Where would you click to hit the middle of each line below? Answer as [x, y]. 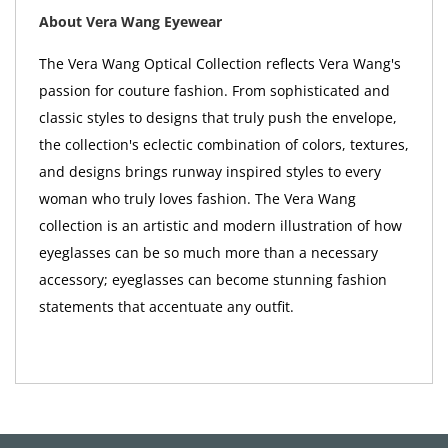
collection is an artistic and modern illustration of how [220, 226]
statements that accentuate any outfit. [166, 307]
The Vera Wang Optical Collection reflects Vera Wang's [219, 64]
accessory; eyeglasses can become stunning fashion [212, 280]
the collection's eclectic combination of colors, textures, [223, 145]
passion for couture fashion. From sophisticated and [214, 91]
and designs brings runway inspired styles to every [209, 172]
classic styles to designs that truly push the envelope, [217, 118]
